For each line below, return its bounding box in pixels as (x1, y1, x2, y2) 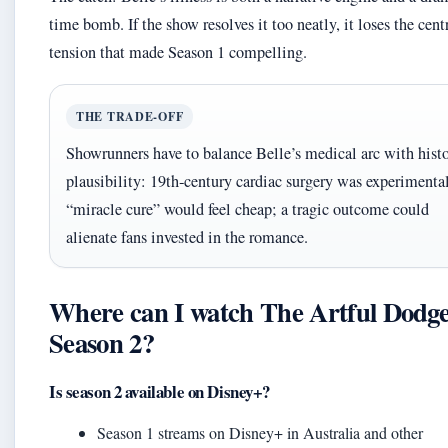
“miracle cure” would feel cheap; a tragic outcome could (66, 198, 429, 220)
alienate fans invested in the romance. (66, 226, 308, 248)
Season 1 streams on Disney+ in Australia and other (97, 422, 423, 443)
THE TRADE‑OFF (76, 108, 184, 125)
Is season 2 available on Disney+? (49, 379, 271, 404)
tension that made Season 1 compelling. (49, 41, 307, 63)
